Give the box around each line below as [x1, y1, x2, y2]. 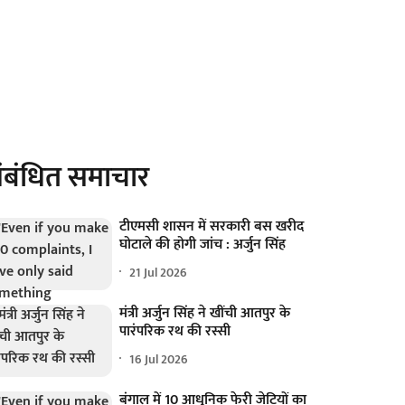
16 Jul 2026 [129, 348, 189, 370]
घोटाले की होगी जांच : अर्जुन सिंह [119, 232, 287, 257]
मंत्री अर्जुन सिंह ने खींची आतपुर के [119, 301, 291, 326]
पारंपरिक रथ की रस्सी [119, 319, 231, 344]
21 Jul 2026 [129, 261, 188, 283]
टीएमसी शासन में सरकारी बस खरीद [119, 214, 305, 239]
